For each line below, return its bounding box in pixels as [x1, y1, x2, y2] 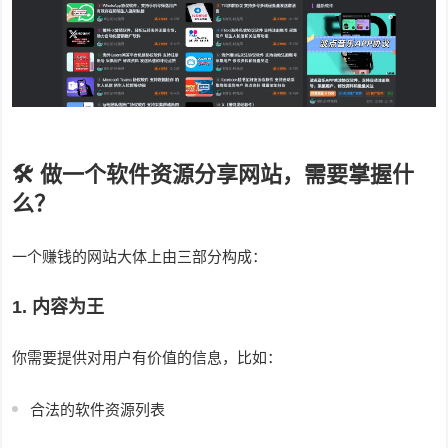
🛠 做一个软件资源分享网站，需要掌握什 [12, 162, 415, 188]
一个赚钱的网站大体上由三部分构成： [12, 248, 268, 266]
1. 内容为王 [12, 297, 105, 318]
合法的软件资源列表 [30, 401, 166, 419]
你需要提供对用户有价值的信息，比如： [12, 349, 283, 367]
